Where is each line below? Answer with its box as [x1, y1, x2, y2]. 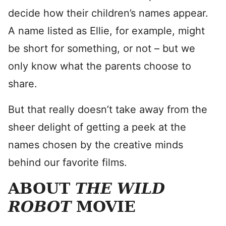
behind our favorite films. [8, 156, 127, 168]
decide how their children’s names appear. [8, 7, 208, 19]
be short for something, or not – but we [8, 42, 195, 54]
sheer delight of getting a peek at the [8, 121, 186, 133]
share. [8, 78, 37, 90]
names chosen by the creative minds [8, 139, 183, 151]
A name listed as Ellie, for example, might [8, 25, 205, 37]
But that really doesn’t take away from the [8, 103, 207, 116]
